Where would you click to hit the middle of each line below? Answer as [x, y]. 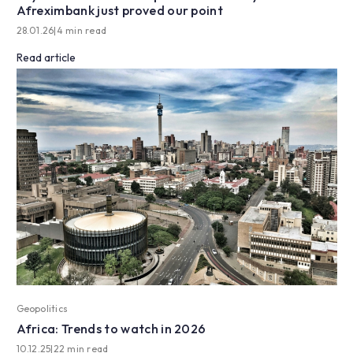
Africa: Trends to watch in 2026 [111, 328]
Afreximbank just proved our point [120, 11]
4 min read [82, 31]
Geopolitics [42, 308]
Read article [46, 58]
